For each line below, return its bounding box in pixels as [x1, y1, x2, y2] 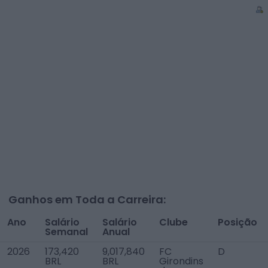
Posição [218, 215, 257, 229]
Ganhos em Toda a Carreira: [8, 192, 166, 207]
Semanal [45, 225, 88, 239]
